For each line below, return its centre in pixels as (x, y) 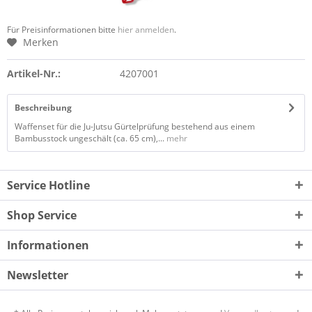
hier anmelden (146, 30)
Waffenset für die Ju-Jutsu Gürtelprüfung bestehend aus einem (135, 126)
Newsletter (38, 275)
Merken (41, 42)
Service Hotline (48, 185)
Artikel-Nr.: (34, 73)
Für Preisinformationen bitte (62, 30)
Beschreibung (43, 108)
